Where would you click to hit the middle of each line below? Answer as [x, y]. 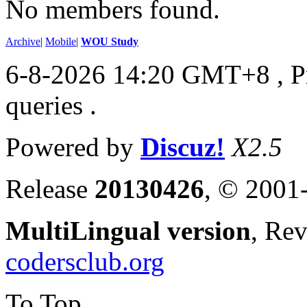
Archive [23, 41]
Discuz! [183, 147]
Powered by [73, 147]
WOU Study [110, 41]
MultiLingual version [128, 230]
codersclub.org [85, 261]
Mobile [61, 41]
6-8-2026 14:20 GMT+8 [138, 74]
